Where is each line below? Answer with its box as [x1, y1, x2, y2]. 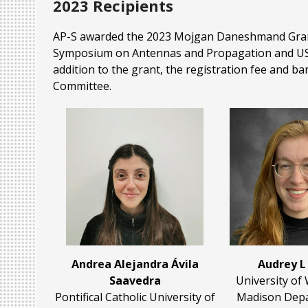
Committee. [53, 78, 111, 94]
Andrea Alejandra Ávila [71, 256, 199, 272]
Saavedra [109, 273, 161, 289]
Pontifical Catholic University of [54, 289, 215, 305]
